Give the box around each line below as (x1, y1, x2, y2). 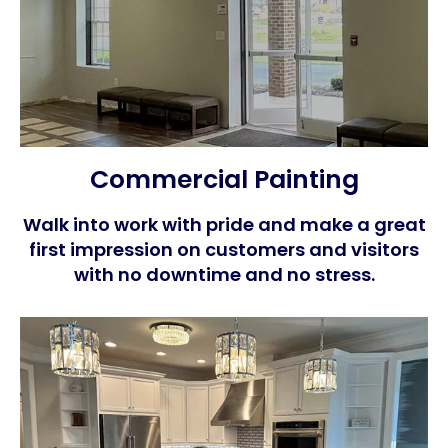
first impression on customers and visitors (29, 237, 419, 263)
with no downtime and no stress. (73, 262, 375, 288)
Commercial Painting (89, 162, 359, 198)
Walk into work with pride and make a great (22, 212, 426, 238)
